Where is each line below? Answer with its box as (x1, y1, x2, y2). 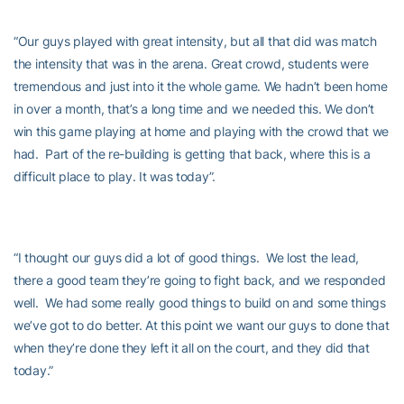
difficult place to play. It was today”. (14, 169, 216, 184)
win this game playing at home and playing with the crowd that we (14, 124, 390, 139)
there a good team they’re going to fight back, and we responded (14, 272, 386, 288)
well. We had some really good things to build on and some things (14, 295, 386, 310)
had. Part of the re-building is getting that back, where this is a (14, 146, 371, 161)
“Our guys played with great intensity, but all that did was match (14, 33, 377, 49)
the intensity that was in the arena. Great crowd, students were (14, 56, 369, 71)
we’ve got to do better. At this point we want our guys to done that (14, 317, 390, 333)
